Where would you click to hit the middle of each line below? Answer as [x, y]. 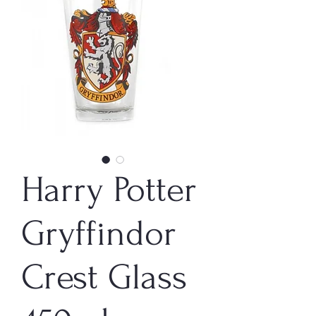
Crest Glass [104, 277]
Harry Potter [109, 190]
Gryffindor [99, 233]
